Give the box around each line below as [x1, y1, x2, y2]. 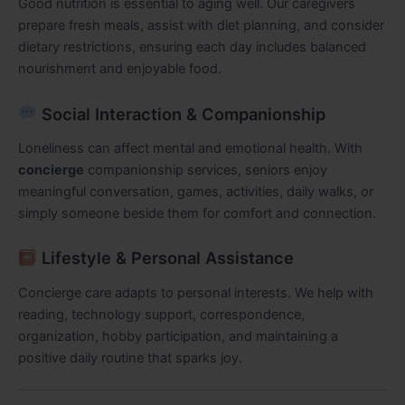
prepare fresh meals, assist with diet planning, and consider [18, 17, 384, 34]
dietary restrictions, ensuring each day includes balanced [18, 39, 366, 56]
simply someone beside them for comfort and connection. [18, 205, 376, 221]
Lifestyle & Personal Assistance [36, 248, 294, 268]
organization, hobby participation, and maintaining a [18, 327, 338, 344]
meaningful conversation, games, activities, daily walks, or [18, 184, 373, 200]
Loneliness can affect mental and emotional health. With [18, 140, 363, 156]
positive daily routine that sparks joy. [18, 349, 242, 366]
